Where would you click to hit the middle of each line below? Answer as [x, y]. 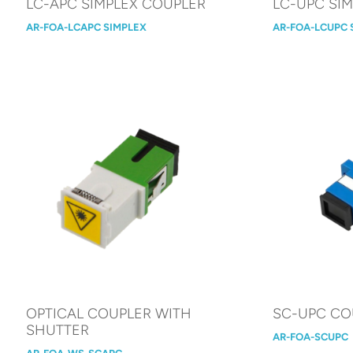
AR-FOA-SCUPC [310, 336]
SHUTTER [58, 330]
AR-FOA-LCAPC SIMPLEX [87, 27]
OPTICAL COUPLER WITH [109, 313]
